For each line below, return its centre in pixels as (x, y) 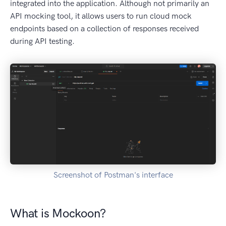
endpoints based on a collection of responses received (104, 29)
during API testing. (42, 41)
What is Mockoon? (58, 213)
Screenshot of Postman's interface (113, 175)
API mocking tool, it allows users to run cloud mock (101, 16)
